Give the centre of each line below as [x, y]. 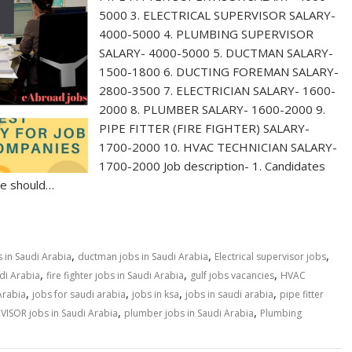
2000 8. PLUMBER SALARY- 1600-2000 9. [213, 109]
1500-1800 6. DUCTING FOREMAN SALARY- [219, 71]
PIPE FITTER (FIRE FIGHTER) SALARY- [205, 128]
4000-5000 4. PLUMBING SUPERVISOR [207, 33]
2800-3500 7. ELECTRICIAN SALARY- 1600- [218, 90]
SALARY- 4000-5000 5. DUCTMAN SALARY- [216, 52]
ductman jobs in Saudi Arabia [143, 256]
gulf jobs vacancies [232, 275]
